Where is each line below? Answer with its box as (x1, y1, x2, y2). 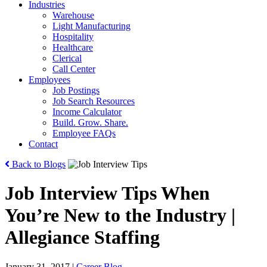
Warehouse (52, 10, 94, 20)
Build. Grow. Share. (52, 117, 128, 128)
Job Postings (52, 85, 100, 95)
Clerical (52, 53, 82, 63)
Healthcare (52, 42, 93, 52)
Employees (29, 74, 70, 85)
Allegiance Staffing (5, 226, 160, 249)
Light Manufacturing (52, 21, 131, 31)
